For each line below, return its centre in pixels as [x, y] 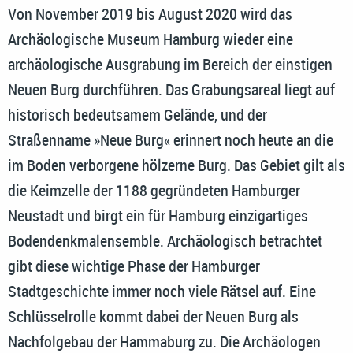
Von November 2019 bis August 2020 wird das [150, 14]
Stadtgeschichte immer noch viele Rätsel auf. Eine [162, 292]
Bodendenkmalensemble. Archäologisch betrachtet [165, 241]
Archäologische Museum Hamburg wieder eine [150, 39]
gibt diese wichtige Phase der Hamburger [134, 266]
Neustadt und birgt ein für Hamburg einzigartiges [158, 216]
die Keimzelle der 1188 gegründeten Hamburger [154, 191]
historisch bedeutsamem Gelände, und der [137, 115]
